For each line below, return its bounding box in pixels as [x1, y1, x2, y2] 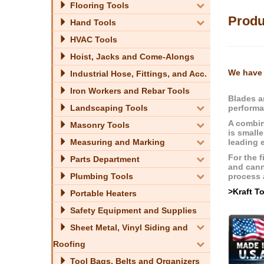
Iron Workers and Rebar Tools [68, 85, 190, 95]
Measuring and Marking [68, 137, 165, 147]
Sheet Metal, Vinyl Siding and [68, 222, 188, 232]
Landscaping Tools [68, 103, 148, 113]
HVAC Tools [68, 34, 117, 44]
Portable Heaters [68, 188, 137, 198]
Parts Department [68, 154, 140, 164]
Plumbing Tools [68, 171, 133, 181]
